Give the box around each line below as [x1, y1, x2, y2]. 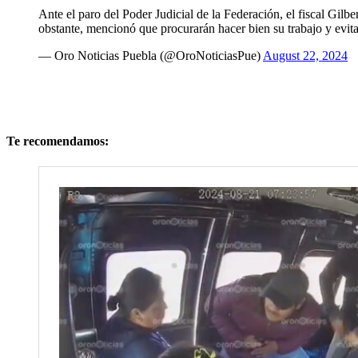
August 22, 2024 [263, 49, 348, 63]
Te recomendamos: [6, 134, 109, 149]
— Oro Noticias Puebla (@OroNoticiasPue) [38, 49, 263, 63]
